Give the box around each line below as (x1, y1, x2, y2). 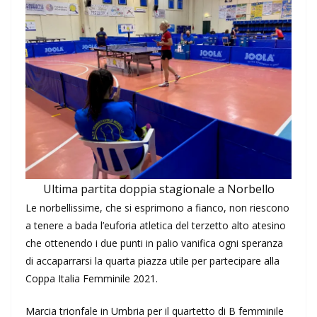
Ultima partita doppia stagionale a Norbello (42, 181, 275, 197)
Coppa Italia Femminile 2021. (25, 272, 158, 286)
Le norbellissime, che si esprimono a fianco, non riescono (25, 201, 289, 215)
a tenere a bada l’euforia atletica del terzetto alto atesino (25, 219, 286, 233)
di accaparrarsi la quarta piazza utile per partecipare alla (25, 254, 279, 268)
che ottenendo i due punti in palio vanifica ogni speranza (25, 236, 283, 250)
